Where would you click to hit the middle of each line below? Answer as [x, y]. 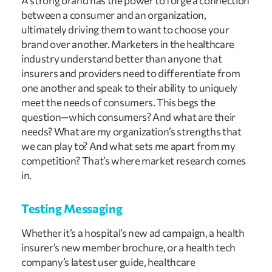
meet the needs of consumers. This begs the [118, 102]
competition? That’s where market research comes [134, 160]
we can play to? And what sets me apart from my [128, 146]
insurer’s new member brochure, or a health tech [129, 247]
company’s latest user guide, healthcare [108, 262]
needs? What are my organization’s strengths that [131, 131]
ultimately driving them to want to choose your [125, 29]
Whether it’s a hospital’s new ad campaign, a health [133, 233]
